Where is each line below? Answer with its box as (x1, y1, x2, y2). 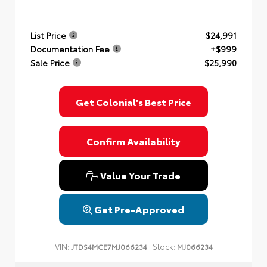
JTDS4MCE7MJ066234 (70, 241, 147, 252)
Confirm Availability (86, 134, 181, 148)
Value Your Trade (98, 168, 181, 182)
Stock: (152, 241, 175, 252)
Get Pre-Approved (94, 202, 184, 216)
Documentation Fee (30, 42, 110, 55)
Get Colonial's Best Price (76, 95, 191, 109)
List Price (30, 29, 66, 41)
